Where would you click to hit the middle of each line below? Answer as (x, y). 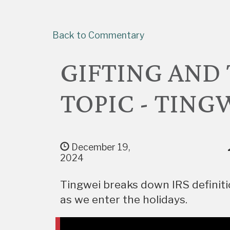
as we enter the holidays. (124, 200)
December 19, (100, 147)
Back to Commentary (98, 35)
